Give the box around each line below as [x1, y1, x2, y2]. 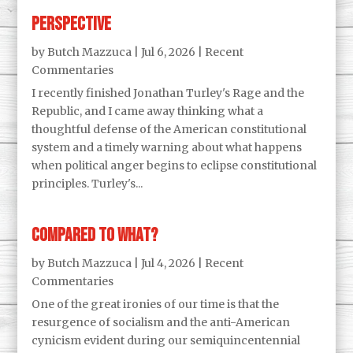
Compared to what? [32, 223, 158, 247]
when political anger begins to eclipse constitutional [32, 158, 318, 173]
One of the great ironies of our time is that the [32, 296, 280, 311]
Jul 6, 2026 [141, 44, 196, 59]
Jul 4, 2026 [141, 255, 196, 270]
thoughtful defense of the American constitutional [32, 121, 307, 136]
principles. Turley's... [32, 176, 143, 191]
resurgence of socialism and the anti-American [32, 314, 291, 329]
